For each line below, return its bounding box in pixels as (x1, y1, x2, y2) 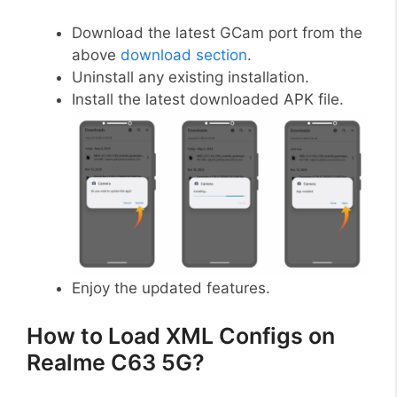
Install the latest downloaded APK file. (72, 90, 344, 108)
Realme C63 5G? (27, 348, 205, 376)
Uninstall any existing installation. (72, 67, 309, 86)
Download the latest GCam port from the (72, 23, 362, 42)
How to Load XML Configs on (27, 322, 335, 349)
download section (121, 45, 247, 64)
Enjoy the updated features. (72, 279, 270, 297)
